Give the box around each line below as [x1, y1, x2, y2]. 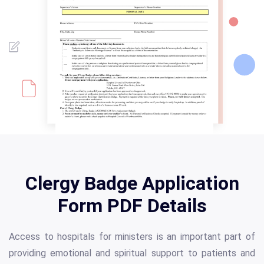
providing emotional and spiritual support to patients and [9, 247, 255, 259]
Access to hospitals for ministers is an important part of [9, 231, 255, 243]
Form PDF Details [57, 194, 207, 217]
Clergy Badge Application [25, 172, 239, 195]
